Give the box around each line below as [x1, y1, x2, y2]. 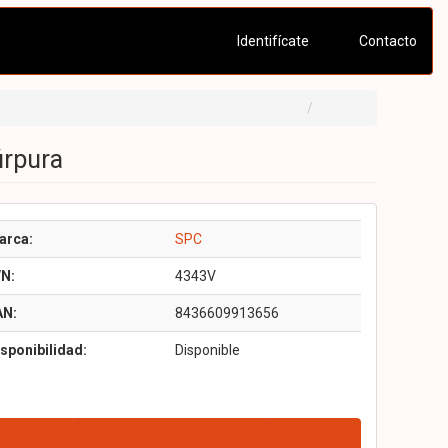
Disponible [174, 342, 240, 358]
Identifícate [233, 33, 309, 49]
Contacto [356, 33, 417, 49]
